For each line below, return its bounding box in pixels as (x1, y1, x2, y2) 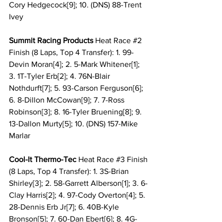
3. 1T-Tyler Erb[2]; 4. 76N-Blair (9, 72, 112, 81)
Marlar (9, 131, 30, 140)
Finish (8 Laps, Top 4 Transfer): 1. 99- (9, 48, 134, 57)
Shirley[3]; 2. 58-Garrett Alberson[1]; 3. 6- (9, 179, 148, 188)
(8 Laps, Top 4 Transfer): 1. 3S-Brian (9, 167, 131, 176)
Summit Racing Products (9, 36, 95, 45)
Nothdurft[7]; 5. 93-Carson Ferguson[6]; (9, 84, 145, 93)
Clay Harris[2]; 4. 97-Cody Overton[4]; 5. (9, 191, 147, 200)
